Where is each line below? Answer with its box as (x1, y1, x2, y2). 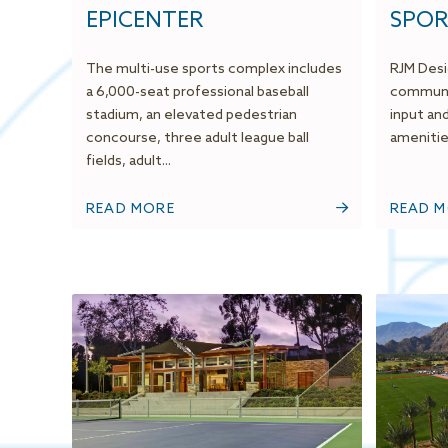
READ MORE (86, 201, 175, 219)
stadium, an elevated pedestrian (86, 107, 297, 125)
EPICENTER (86, 8, 203, 35)
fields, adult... (86, 153, 171, 171)
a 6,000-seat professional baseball (86, 84, 309, 102)
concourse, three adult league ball (86, 130, 309, 148)
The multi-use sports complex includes (86, 61, 342, 79)
